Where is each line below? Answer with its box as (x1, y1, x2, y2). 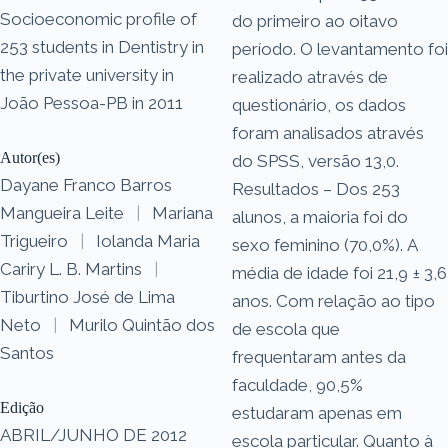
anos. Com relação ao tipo (232, 290, 435, 311)
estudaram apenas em (232, 402, 402, 423)
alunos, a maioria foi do (232, 206, 408, 227)
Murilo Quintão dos (69, 314, 215, 335)
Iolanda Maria (96, 230, 200, 251)
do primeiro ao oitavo (232, 10, 398, 31)
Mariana (152, 202, 213, 223)
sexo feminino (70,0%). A (232, 234, 418, 255)
